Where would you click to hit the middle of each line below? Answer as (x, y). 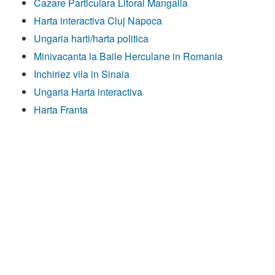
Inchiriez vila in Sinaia (82, 74)
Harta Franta (61, 109)
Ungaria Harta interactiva (88, 91)
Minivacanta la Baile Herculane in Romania (128, 56)
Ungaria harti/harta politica (91, 38)
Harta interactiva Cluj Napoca (98, 20)
